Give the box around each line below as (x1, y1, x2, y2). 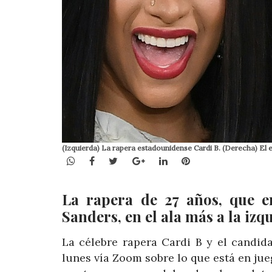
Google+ (144, 154, 183, 166)
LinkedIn (166, 154, 208, 166)
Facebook (94, 154, 139, 166)
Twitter (117, 154, 154, 166)
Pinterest (189, 154, 233, 166)
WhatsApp (75, 154, 123, 166)
